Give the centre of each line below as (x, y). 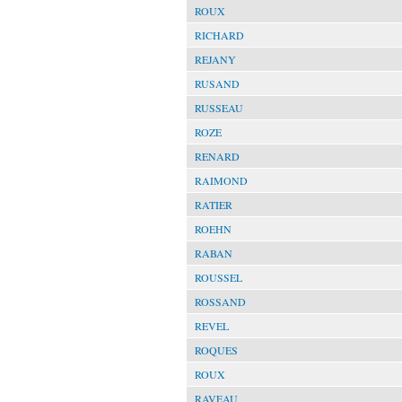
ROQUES (216, 350)
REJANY (215, 59)
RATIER (214, 205)
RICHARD (219, 35)
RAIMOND (221, 180)
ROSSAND (220, 301)
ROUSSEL (218, 277)
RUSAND (217, 83)
